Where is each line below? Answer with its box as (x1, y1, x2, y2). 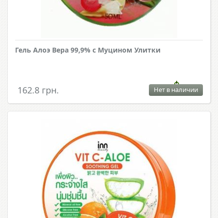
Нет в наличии (154, 85, 198, 94)
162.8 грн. (18, 84, 59, 96)
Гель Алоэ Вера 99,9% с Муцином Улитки (15, 45, 161, 55)
